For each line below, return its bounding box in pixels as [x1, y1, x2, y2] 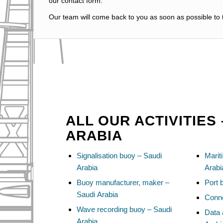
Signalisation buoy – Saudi [77, 151, 162, 160]
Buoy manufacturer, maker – [77, 178, 169, 187]
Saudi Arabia [77, 190, 118, 199]
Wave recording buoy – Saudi [77, 205, 172, 214]
